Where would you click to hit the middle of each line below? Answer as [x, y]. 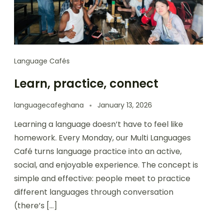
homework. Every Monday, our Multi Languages [102, 138]
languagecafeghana [49, 105]
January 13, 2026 [125, 105]
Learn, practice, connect [86, 83]
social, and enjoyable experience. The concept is [106, 165]
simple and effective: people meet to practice [102, 178]
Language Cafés [42, 61]
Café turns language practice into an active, [98, 151]
